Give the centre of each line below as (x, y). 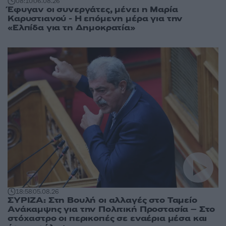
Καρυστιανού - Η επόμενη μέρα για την (95, 18)
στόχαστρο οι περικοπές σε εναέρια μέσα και (107, 219)
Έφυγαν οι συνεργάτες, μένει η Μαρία (93, 9)
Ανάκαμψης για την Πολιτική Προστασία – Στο (111, 210)
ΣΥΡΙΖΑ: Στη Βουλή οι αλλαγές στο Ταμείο (102, 201)
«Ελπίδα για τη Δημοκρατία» (71, 27)
